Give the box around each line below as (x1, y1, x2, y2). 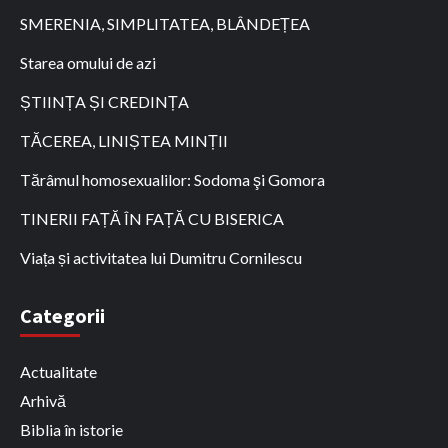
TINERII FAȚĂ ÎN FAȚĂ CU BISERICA (20, 209, 284, 228)
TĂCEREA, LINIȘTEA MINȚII (20, 131, 228, 150)
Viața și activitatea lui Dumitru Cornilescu (20, 248, 302, 267)
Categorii (20, 303, 105, 328)
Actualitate (20, 362, 97, 381)
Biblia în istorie (20, 420, 123, 439)
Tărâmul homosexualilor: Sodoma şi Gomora (20, 170, 325, 189)
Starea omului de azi (20, 53, 156, 72)
